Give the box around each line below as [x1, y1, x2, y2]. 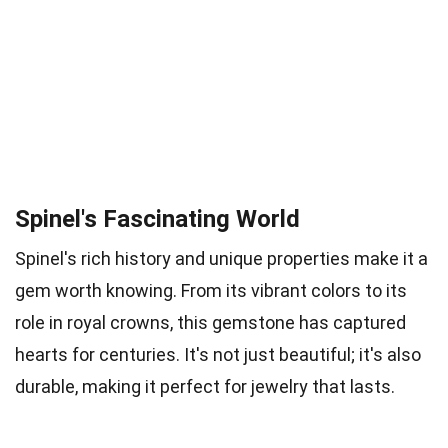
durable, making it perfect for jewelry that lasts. [15, 375, 395, 397]
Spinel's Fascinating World [15, 204, 300, 233]
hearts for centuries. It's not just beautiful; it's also [15, 343, 421, 365]
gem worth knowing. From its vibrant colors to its [15, 279, 407, 301]
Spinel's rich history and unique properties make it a [15, 247, 428, 269]
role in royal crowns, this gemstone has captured [15, 311, 406, 333]
